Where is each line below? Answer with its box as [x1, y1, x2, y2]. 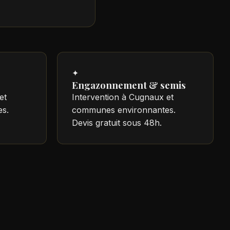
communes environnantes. [72, 105, 176, 116]
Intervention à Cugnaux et [72, 92, 174, 103]
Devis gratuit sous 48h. [72, 118, 162, 128]
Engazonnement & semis [72, 79, 186, 92]
